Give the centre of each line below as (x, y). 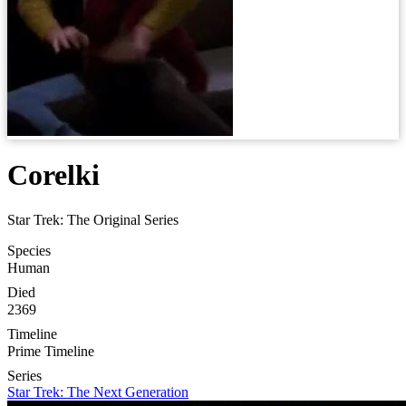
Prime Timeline (51, 351)
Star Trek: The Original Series (93, 219)
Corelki (53, 175)
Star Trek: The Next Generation (98, 391)
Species (29, 250)
